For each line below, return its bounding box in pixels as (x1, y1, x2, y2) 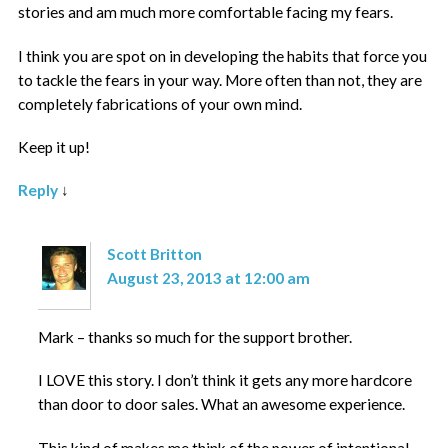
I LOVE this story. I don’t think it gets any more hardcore (37, 371, 412, 390)
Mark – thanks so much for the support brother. (37, 327, 352, 346)
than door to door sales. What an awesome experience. (37, 395, 405, 414)
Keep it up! (18, 138, 91, 157)
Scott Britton (107, 244, 203, 263)
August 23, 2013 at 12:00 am (107, 268, 311, 287)
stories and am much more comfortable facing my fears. (18, 3, 394, 22)
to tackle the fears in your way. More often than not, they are (18, 70, 423, 89)
